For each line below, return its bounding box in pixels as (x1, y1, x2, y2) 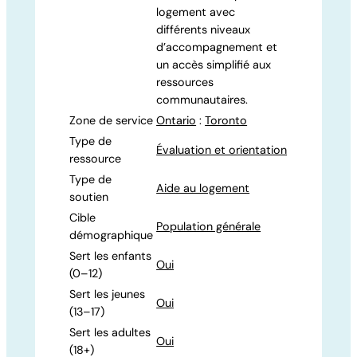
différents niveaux (156, 22, 251, 37)
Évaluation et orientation (156, 142, 288, 157)
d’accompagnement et (156, 39, 278, 54)
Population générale (156, 218, 261, 233)
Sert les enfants (69, 248, 152, 263)
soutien (69, 189, 109, 204)
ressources (156, 74, 214, 89)
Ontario (156, 112, 197, 127)
